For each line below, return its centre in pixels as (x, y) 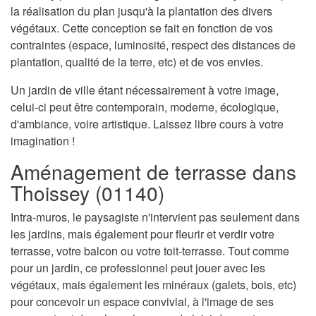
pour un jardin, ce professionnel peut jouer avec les (138, 267)
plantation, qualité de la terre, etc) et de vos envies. (137, 61)
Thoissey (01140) (87, 192)
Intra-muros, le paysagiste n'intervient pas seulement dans (155, 217)
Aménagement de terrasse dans (153, 171)
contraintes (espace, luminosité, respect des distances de (153, 44)
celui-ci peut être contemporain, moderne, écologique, (145, 107)
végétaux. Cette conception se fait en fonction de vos (142, 28)
